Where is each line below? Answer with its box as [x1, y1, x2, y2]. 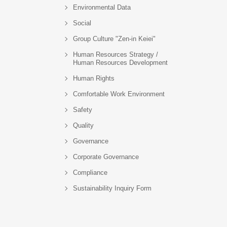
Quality [73, 122, 94, 129]
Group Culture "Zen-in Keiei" [73, 35, 156, 43]
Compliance [73, 169, 107, 176]
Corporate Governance [73, 153, 139, 161]
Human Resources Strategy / [73, 51, 158, 58]
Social [73, 19, 91, 27]
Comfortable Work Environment [73, 90, 165, 98]
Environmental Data [73, 4, 131, 11]
